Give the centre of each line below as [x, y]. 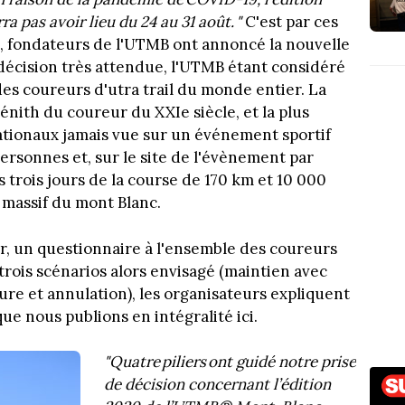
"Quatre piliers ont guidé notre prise [230, 362]
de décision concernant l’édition [217, 385]
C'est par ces [290, 22]
